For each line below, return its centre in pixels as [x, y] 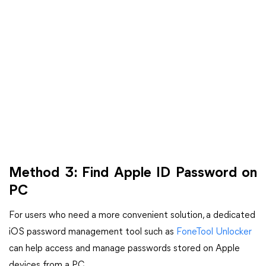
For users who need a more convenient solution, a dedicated [132, 216]
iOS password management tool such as [93, 232]
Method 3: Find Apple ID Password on [133, 173]
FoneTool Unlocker [214, 232]
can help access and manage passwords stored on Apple [124, 249]
